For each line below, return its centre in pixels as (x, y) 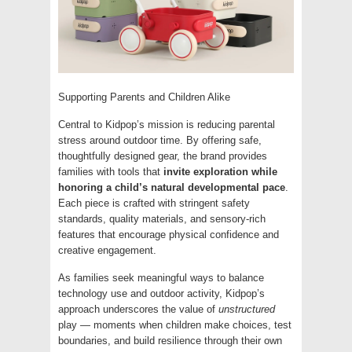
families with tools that (111, 171)
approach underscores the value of (138, 309)
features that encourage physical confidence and (169, 234)
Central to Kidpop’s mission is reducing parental (167, 124)
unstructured (247, 309)
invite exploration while (220, 171)
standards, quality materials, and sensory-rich (162, 218)
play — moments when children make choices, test (175, 324)
